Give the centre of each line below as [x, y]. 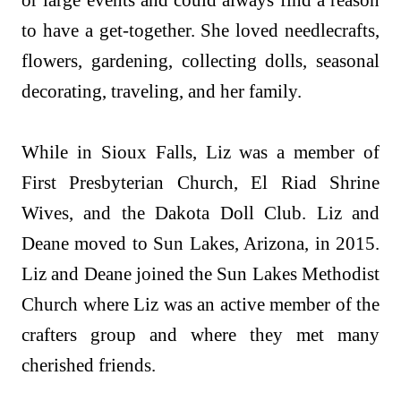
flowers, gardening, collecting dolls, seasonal [200, 61]
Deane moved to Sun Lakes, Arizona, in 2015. [200, 243]
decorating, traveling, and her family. [164, 91]
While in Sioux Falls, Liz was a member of [200, 152]
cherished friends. [91, 365]
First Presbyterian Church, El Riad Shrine [200, 183]
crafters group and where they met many [200, 335]
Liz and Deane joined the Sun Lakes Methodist [200, 274]
